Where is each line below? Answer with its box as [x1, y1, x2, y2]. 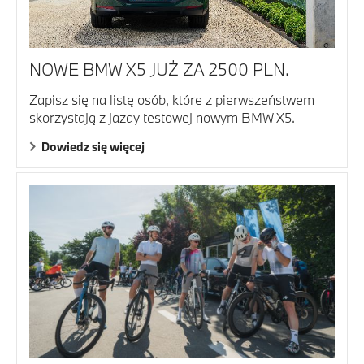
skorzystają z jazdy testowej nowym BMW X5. [29, 109, 295, 127]
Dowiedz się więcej [41, 139, 145, 155]
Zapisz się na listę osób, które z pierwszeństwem [29, 91, 314, 109]
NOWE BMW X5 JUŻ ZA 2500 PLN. [29, 58, 289, 81]
